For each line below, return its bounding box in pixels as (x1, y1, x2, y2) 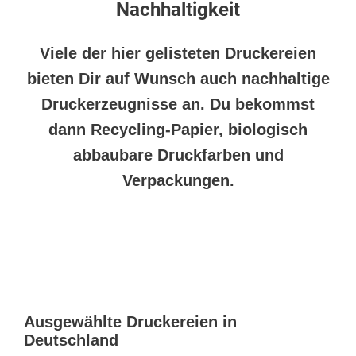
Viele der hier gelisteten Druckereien (40, 44, 316, 63)
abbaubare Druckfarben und (72, 146, 284, 164)
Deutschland (24, 331, 118, 350)
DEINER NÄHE (115, 270, 241, 294)
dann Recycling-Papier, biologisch (48, 121, 308, 139)
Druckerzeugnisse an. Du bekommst (41, 95, 315, 114)
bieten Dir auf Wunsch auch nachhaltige (26, 70, 330, 88)
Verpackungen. (122, 172, 234, 190)
